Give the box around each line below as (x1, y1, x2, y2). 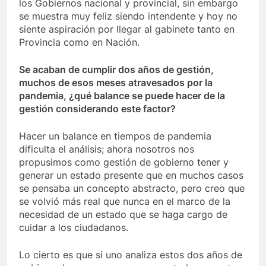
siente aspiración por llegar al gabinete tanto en (19, 23, 235, 36)
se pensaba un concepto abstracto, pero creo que (19, 182, 245, 195)
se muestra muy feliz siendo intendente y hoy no (19, 10, 237, 23)
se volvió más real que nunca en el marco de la (19, 195, 230, 208)
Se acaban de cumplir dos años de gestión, (19, 64, 214, 76)
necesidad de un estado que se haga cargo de (19, 208, 227, 221)
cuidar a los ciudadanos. (19, 221, 128, 234)
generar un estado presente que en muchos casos (19, 169, 243, 182)
